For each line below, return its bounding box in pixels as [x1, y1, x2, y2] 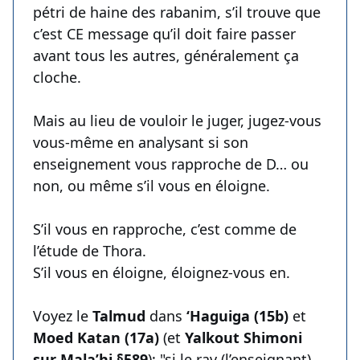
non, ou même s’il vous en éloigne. [33, 176, 270, 196]
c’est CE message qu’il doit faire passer [33, 24, 296, 44]
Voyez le [33, 306, 92, 326]
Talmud [92, 306, 149, 326]
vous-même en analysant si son [33, 133, 248, 153]
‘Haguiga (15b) [182, 306, 288, 326]
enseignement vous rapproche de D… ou [33, 154, 309, 174]
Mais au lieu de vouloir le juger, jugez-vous [33, 111, 321, 131]
